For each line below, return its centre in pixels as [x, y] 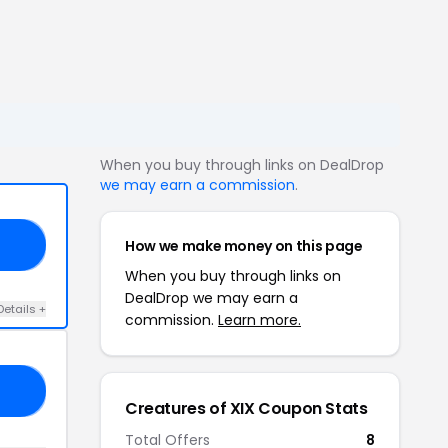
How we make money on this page [244, 246]
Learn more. [259, 320]
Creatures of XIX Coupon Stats [246, 408]
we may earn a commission [197, 185]
